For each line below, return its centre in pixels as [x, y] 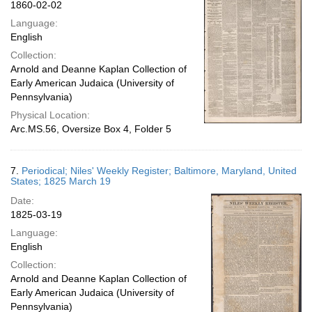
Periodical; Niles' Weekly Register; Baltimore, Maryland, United [159, 171]
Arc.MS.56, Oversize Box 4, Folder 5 [91, 129]
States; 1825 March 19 [61, 181]
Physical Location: [50, 115]
